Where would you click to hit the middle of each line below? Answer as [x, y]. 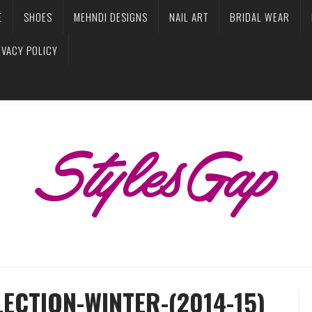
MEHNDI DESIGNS [111, 17]
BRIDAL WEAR [260, 17]
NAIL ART [189, 17]
